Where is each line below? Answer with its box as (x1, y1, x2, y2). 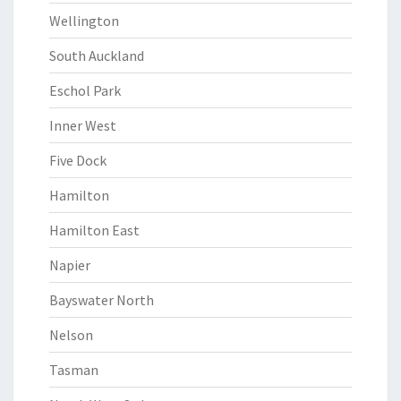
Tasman (49, 361, 98, 379)
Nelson (49, 326, 93, 344)
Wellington (49, 12, 119, 30)
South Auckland (49, 47, 144, 64)
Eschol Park (49, 81, 121, 99)
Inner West (49, 116, 116, 134)
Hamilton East (49, 221, 140, 239)
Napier (49, 256, 90, 274)
